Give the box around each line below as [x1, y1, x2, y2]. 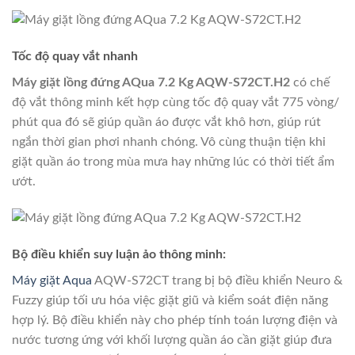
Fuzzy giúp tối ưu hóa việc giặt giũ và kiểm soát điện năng [12, 293, 328, 307]
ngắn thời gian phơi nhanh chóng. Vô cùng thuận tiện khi [12, 135, 326, 148]
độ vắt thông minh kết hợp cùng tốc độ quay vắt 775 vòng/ [12, 95, 339, 109]
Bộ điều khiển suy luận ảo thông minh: [12, 247, 226, 261]
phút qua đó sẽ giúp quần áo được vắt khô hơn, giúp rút [12, 115, 321, 128]
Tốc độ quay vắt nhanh [12, 49, 138, 63]
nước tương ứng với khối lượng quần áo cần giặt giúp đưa [12, 333, 332, 346]
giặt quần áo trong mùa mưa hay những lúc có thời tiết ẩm [12, 155, 334, 168]
